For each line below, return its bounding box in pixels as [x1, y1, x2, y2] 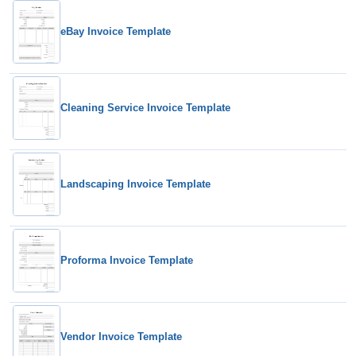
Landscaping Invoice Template [60, 178, 211, 190]
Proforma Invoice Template [60, 254, 193, 266]
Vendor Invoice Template [60, 331, 182, 342]
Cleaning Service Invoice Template [60, 102, 230, 114]
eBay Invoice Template [60, 25, 171, 37]
